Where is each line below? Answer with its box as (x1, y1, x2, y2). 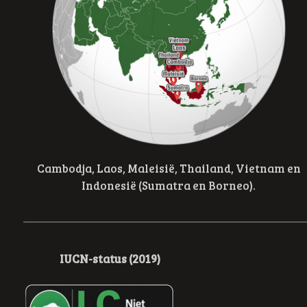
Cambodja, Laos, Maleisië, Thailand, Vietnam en (36, 160, 301, 177)
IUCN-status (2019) (60, 251, 161, 267)
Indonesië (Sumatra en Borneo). (82, 177, 256, 194)
